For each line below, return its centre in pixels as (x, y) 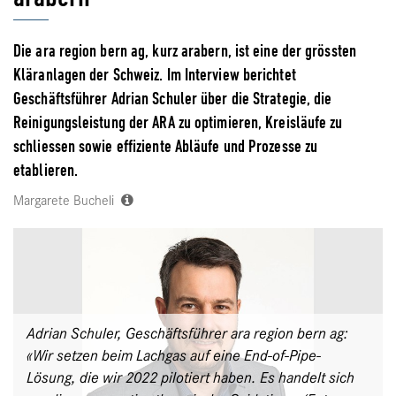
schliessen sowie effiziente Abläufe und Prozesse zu (166, 146)
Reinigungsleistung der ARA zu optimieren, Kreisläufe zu (178, 122)
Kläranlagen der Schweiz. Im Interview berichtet (155, 74)
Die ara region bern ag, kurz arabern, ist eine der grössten (185, 50)
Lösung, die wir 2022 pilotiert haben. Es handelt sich (190, 378)
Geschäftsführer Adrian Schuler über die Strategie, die (173, 98)
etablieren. (46, 170)
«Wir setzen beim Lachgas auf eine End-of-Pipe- (174, 356)
